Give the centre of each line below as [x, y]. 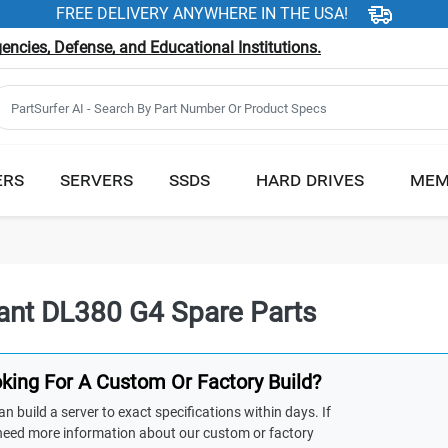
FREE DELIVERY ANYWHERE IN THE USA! [202, 13]
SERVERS [96, 178]
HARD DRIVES [310, 178]
